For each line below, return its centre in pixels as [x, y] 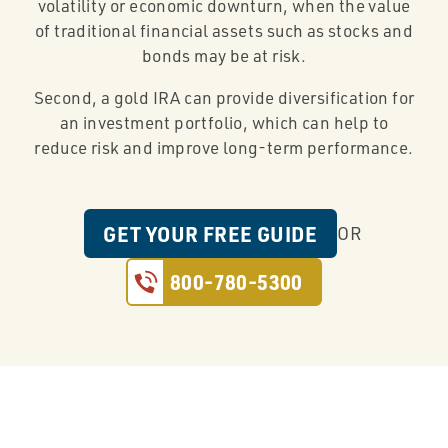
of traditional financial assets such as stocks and [224, 31]
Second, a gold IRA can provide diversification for [224, 98]
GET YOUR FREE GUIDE [210, 233]
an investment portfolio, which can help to [224, 123]
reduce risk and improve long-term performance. [224, 148]
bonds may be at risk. [224, 56]
